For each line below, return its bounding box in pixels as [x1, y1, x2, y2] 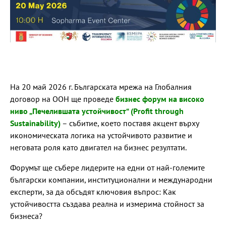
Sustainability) [10, 118, 61, 128]
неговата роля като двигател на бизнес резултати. [10, 142, 187, 152]
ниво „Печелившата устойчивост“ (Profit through [10, 105, 184, 116]
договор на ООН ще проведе [10, 93, 116, 104]
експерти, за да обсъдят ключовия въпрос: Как [10, 186, 176, 197]
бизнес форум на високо [116, 93, 204, 104]
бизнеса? [10, 210, 42, 221]
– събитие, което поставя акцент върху [61, 118, 199, 128]
